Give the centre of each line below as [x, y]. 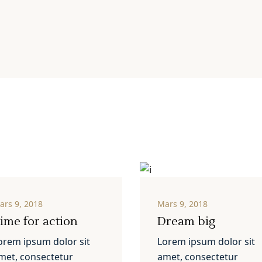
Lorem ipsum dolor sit [206, 242]
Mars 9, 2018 [182, 204]
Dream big [186, 222]
